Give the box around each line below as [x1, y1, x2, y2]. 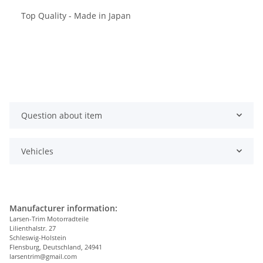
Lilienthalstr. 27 [9, 223, 56, 232]
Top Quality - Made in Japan [21, 9, 131, 21]
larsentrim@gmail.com [9, 251, 77, 261]
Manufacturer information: [9, 202, 117, 214]
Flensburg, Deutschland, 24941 [9, 242, 102, 251]
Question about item [21, 109, 102, 121]
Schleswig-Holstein [9, 232, 66, 242]
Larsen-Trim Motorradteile [9, 214, 89, 223]
